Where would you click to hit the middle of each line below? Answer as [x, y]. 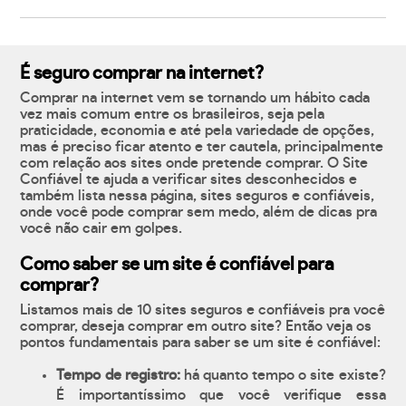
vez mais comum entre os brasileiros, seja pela [173, 115]
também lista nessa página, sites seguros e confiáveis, [198, 196]
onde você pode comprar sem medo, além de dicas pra [199, 213]
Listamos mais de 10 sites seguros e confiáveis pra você [203, 310]
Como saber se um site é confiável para [177, 265]
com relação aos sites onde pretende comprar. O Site [194, 164]
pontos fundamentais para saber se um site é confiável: [201, 343]
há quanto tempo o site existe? [283, 376]
